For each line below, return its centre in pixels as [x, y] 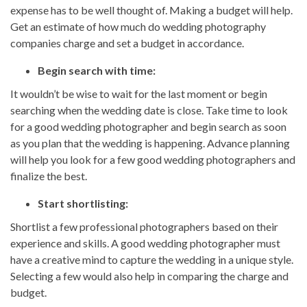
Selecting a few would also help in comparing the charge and [149, 276]
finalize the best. [50, 176]
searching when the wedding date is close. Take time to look [149, 110]
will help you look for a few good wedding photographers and [153, 160]
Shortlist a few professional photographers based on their [144, 227]
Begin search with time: [97, 71]
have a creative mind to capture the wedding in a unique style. [152, 260]
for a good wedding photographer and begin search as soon [148, 127]
